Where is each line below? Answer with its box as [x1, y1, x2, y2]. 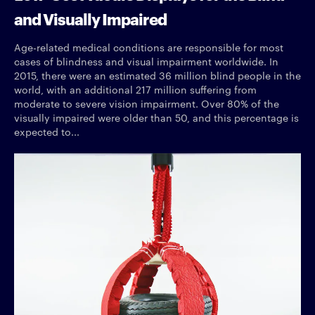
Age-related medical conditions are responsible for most [14, 40, 283, 55]
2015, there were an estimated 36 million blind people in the [14, 68, 301, 83]
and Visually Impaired [14, 7, 167, 30]
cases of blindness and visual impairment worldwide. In [14, 54, 278, 69]
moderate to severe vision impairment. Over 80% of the [14, 96, 279, 111]
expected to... [14, 124, 79, 139]
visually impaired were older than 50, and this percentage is [14, 110, 299, 125]
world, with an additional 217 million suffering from [14, 82, 257, 97]
